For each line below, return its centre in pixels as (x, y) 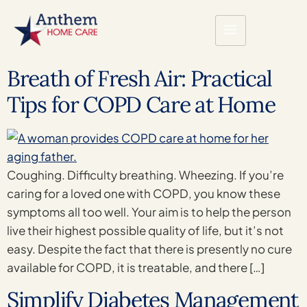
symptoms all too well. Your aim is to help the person (149, 212)
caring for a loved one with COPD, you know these (144, 194)
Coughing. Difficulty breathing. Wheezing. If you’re (145, 175)
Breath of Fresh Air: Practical (140, 79)
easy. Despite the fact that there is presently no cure (149, 249)
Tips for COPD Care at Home (141, 105)
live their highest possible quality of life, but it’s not (145, 231)
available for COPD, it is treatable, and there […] (136, 268)
